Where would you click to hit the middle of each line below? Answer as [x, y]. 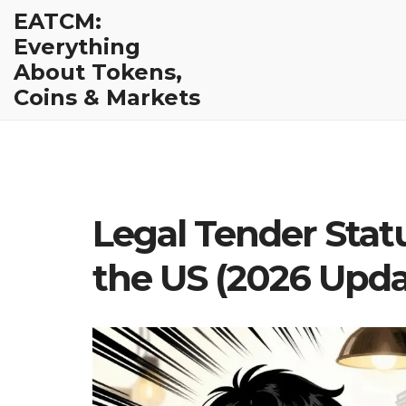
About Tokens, [98, 72]
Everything [77, 47]
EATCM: [58, 21]
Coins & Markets [107, 97]
